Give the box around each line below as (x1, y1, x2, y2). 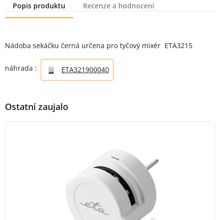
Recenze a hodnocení (83, 1, 154, 10)
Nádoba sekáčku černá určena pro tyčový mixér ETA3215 (5, 41, 192, 50)
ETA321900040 (61, 65, 109, 74)
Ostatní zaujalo (5, 101, 68, 112)
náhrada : (5, 63, 41, 73)
